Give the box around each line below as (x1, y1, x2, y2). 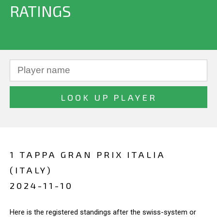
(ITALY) (10, 164, 52, 175)
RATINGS (10, 1, 71, 20)
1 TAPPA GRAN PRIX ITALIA (10, 149, 166, 160)
